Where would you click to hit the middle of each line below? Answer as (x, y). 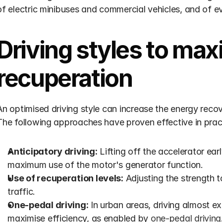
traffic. (22, 192)
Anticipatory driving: (53, 151)
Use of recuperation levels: (65, 178)
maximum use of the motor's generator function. (105, 165)
